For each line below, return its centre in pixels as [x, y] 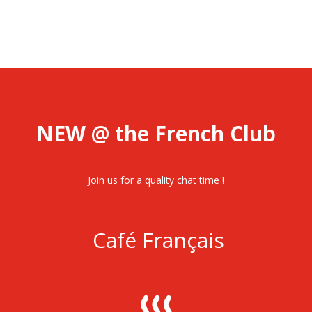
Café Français [156, 240]
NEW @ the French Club [156, 134]
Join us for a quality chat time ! [156, 180]
